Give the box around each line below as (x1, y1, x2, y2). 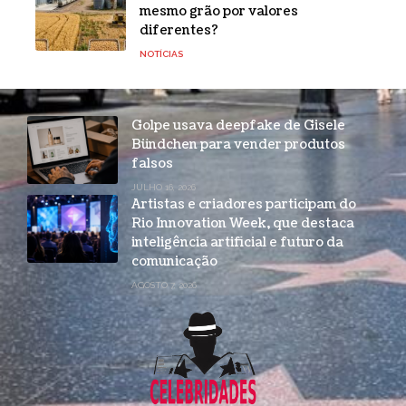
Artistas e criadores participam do (131, 195, 356, 213)
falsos (131, 154, 173, 172)
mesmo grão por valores (140, 2, 298, 20)
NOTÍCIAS (140, 48, 183, 59)
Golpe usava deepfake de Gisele (131, 116, 345, 134)
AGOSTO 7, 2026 (131, 279, 197, 290)
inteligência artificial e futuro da (131, 233, 343, 251)
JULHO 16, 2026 (131, 181, 196, 192)
